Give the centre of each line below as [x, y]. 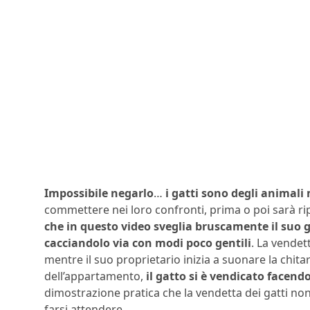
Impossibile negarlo [99, 193]
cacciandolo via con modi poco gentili [148, 243]
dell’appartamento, [95, 276]
